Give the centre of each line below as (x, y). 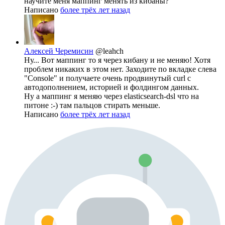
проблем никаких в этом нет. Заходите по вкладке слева (120, 69)
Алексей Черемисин (59, 51)
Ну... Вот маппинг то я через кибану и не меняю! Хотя (117, 60)
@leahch (109, 51)
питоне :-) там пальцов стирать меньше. (92, 105)
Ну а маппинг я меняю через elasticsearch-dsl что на (111, 96)
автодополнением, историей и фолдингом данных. (111, 87)
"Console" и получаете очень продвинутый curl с (107, 78)
